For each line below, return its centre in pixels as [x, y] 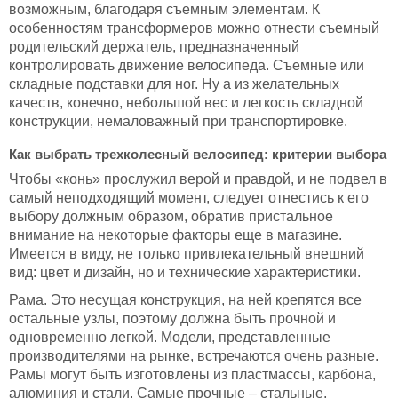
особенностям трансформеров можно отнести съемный [194, 28]
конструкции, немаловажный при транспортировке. [178, 121]
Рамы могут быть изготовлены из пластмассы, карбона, [192, 374]
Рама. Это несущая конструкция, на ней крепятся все [185, 299]
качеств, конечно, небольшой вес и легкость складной [186, 102]
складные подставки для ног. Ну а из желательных [174, 84]
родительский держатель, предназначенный [154, 46]
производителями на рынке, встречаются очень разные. [194, 355]
